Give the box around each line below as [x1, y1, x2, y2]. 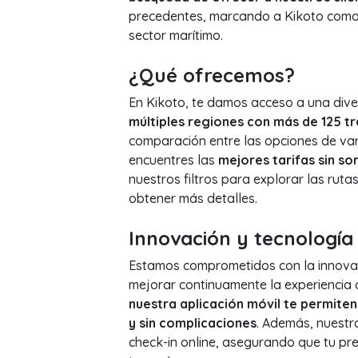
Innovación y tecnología [128, 226, 353, 250]
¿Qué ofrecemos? [128, 63, 295, 87]
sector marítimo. [128, 27, 223, 43]
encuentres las [128, 152, 218, 168]
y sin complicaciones [128, 315, 257, 331]
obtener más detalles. [128, 190, 257, 206]
